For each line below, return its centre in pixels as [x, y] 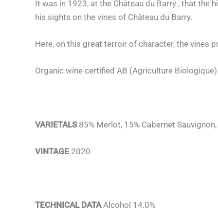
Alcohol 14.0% [129, 205]
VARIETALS [56, 124]
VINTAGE [52, 151]
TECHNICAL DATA [69, 205]
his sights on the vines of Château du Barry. [114, 17]
